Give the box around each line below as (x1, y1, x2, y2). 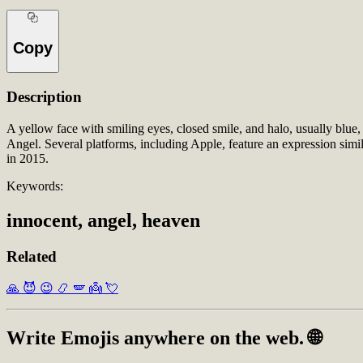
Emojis (61, 327, 119, 349)
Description (6, 88, 82, 105)
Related (6, 247, 57, 265)
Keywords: (6, 178, 63, 193)
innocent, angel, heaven (6, 209, 200, 231)
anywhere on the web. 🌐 (119, 327, 321, 349)
